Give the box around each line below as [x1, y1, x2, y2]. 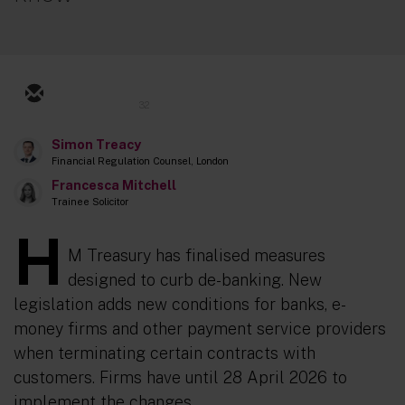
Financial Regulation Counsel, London [52, 155, 229, 166]
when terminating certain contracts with [14, 344, 316, 363]
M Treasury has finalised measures [68, 246, 325, 265]
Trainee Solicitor [52, 196, 128, 207]
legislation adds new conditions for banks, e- [14, 295, 346, 314]
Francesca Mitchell [52, 177, 176, 193]
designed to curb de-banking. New [68, 270, 322, 289]
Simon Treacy [52, 137, 141, 152]
